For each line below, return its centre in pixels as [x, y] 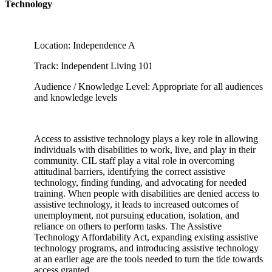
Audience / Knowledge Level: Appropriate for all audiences [148, 87]
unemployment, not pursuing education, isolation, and [137, 215]
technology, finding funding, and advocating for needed [140, 182]
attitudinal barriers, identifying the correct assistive [130, 172]
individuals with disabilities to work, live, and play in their [145, 150]
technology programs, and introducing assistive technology [146, 248]
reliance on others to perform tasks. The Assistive [128, 226]
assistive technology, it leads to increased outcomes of [136, 204]
